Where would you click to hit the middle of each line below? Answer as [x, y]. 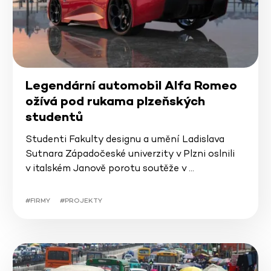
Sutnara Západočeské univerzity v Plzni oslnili [130, 154]
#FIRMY [38, 201]
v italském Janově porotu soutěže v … [109, 168]
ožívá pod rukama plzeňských [115, 101]
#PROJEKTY [81, 201]
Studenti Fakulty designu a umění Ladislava [125, 139]
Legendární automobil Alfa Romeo [131, 86]
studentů [55, 117]
